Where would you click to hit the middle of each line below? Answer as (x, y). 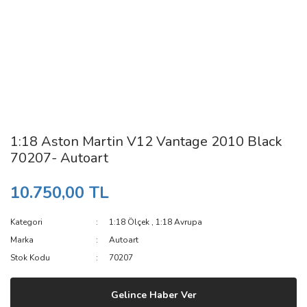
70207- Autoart (59, 158)
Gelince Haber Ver (153, 295)
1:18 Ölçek (130, 222)
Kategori (26, 222)
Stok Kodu (30, 258)
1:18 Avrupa (179, 222)
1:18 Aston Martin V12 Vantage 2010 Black (146, 142)
